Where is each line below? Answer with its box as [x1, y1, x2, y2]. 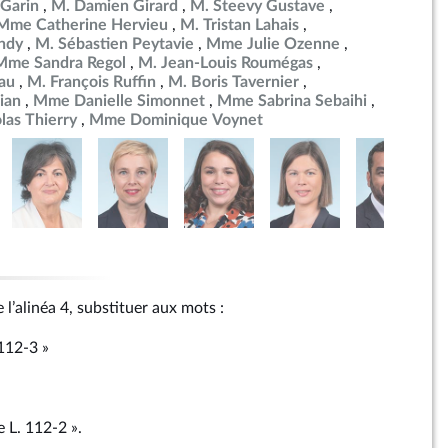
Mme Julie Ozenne [206, 36, 340, 52]
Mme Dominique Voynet [89, 112, 263, 128]
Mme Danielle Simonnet [33, 93, 205, 109]
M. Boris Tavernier [168, 74, 299, 90]
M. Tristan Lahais [180, 17, 299, 33]
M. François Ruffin [27, 74, 156, 90]
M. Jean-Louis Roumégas [138, 55, 313, 71]
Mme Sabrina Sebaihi [217, 93, 367, 109]
